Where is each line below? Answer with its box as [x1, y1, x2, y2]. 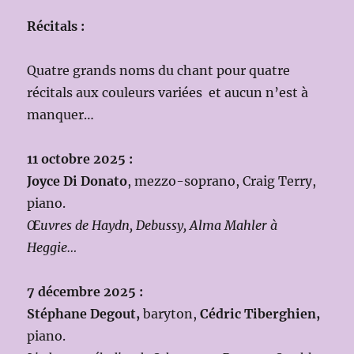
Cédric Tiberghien [200, 306, 317, 322]
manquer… [27, 107, 95, 123]
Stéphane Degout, [27, 306, 141, 322]
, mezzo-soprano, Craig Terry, [127, 173, 317, 190]
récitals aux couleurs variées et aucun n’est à [27, 85, 309, 101]
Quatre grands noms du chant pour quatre [27, 62, 291, 79]
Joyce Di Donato [27, 173, 128, 190]
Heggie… [27, 239, 77, 256]
